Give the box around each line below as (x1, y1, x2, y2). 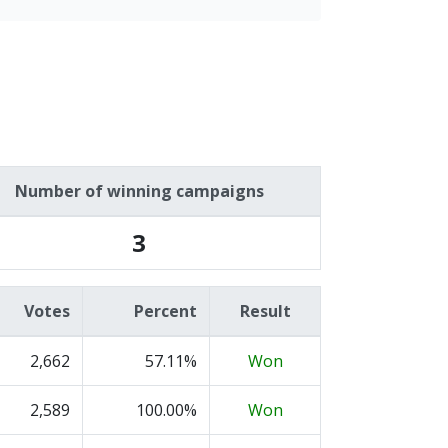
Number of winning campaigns (14, 180, 264, 202)
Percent (134, 300, 197, 322)
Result (239, 300, 291, 322)
